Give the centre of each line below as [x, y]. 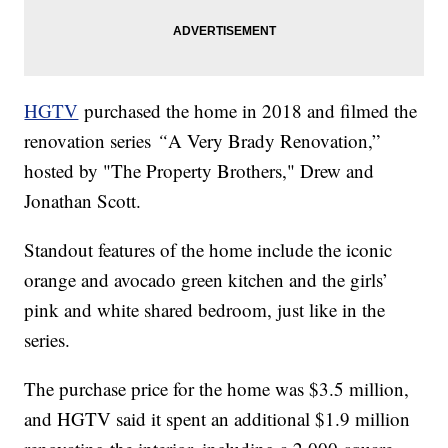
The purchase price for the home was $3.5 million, [217, 389]
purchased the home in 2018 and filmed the [248, 111]
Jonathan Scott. [86, 201]
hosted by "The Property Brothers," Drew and [199, 171]
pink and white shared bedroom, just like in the [205, 310]
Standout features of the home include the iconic [208, 250]
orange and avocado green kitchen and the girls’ [206, 280]
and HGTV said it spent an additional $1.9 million [217, 419]
